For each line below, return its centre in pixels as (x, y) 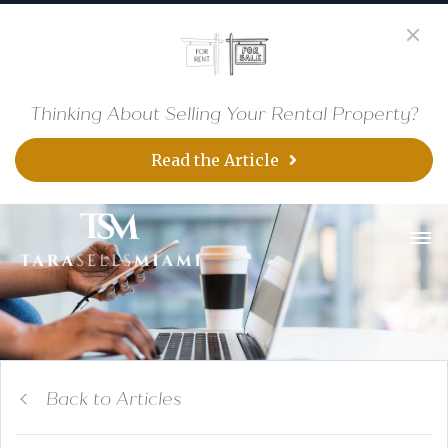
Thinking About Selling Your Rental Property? (224, 113)
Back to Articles (114, 398)
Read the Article (215, 159)
